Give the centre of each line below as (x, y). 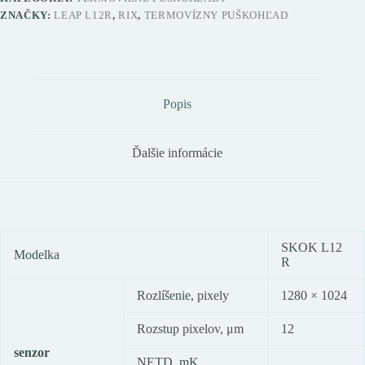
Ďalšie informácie (177, 153)
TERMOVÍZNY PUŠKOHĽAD (216, 15)
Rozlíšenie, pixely (183, 296)
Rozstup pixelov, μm (190, 329)
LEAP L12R (84, 15)
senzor (32, 353)
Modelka (37, 255)
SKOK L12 (312, 248)
